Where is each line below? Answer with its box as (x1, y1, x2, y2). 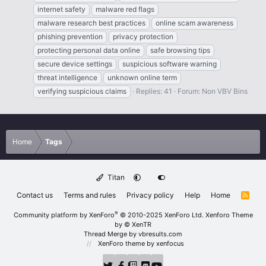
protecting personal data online (37, 46, 140, 55)
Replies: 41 (136, 87, 172, 96)
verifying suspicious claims (37, 87, 126, 96)
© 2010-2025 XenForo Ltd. (119, 211, 204, 220)
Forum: (178, 87, 202, 96)
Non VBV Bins (202, 87, 248, 96)
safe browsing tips (150, 46, 210, 55)
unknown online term (107, 73, 177, 83)
